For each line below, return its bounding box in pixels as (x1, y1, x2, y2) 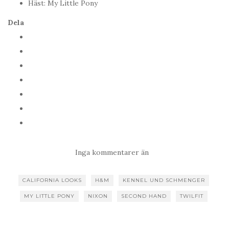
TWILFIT (179, 193, 203, 200)
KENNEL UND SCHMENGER (122, 177, 205, 184)
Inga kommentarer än (75, 148, 149, 157)
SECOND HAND (121, 193, 167, 200)
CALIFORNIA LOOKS (22, 177, 82, 184)
